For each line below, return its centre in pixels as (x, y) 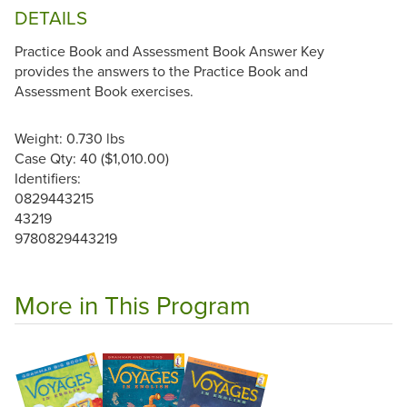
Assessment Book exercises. (104, 90)
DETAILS (51, 18)
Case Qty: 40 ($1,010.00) (92, 158)
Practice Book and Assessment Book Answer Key (169, 50)
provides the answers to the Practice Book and (161, 70)
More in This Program (133, 304)
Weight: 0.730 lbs (69, 138)
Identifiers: (48, 178)
